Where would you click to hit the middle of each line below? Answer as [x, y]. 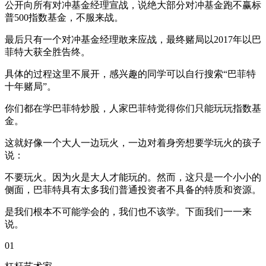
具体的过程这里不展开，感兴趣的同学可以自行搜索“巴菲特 [130, 74]
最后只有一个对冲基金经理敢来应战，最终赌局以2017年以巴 [133, 39]
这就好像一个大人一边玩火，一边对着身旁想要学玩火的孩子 [133, 142]
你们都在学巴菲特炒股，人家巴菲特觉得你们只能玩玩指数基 [133, 108]
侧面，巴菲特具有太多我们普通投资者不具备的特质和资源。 [133, 189]
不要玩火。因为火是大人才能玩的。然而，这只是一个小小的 [133, 177]
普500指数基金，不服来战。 [64, 17]
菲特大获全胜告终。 [47, 52]
